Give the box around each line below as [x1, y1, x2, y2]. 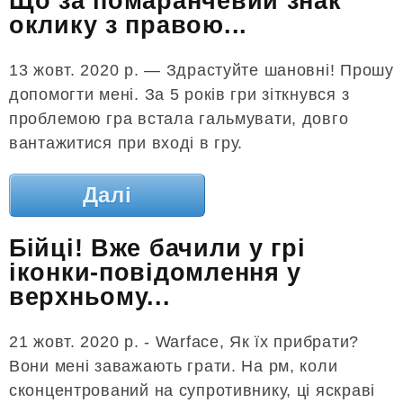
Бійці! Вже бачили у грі [9, 235, 306, 263]
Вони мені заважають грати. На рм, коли [9, 356, 338, 375]
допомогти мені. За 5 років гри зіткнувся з [9, 85, 350, 103]
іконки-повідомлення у [9, 259, 302, 287]
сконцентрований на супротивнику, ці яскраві [9, 381, 375, 399]
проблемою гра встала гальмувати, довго [9, 109, 349, 128]
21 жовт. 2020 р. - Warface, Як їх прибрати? [9, 332, 359, 351]
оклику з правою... [9, 12, 247, 40]
